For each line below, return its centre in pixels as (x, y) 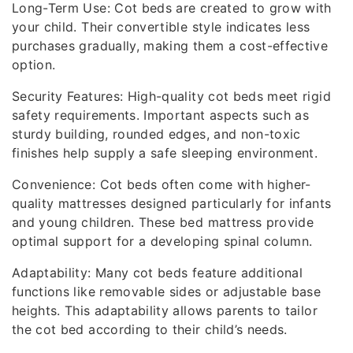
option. (34, 65)
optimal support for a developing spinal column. (162, 241)
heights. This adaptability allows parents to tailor (165, 310)
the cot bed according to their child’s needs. (150, 329)
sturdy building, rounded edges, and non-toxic (156, 134)
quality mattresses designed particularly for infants (172, 203)
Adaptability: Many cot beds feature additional (158, 273)
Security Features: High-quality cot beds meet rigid (171, 96)
